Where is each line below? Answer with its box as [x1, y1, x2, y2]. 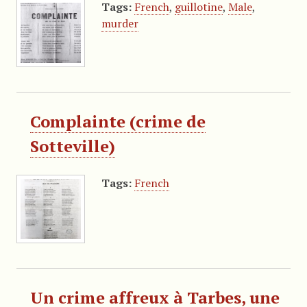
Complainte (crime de [29, 110, 206, 132]
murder [101, 15, 138, 31]
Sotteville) [29, 134, 115, 157]
